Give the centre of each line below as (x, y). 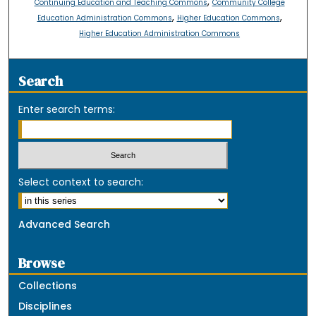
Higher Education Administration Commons (160, 34)
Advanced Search (65, 224)
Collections (48, 285)
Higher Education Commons (228, 18)
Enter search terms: (67, 110)
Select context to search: (81, 182)
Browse (42, 263)
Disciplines (45, 306)
